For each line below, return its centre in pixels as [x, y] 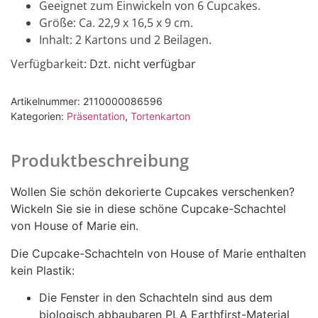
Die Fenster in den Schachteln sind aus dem [156, 298]
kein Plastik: [43, 270]
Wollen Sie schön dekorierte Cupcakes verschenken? [153, 192]
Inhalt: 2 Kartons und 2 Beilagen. [125, 39]
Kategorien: [39, 116]
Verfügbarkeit [47, 64]
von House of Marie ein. [75, 226]
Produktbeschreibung [100, 160]
